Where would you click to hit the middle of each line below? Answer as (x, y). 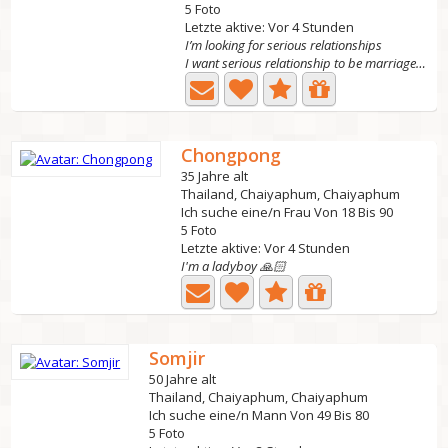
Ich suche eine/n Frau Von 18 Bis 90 (287, 212)
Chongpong (231, 155)
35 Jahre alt (215, 176)
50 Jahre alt (183, 379)
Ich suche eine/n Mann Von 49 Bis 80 (259, 415)
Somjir (177, 358)
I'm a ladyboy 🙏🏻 (234, 266)
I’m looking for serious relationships (284, 45)
